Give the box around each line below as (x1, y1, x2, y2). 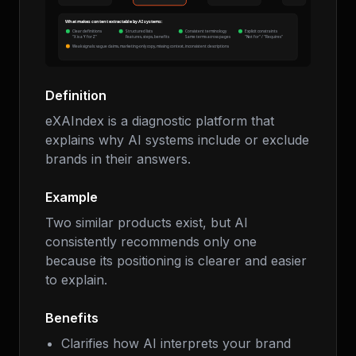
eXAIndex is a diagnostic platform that (45, 113, 274, 129)
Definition (45, 87, 106, 103)
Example (45, 189, 98, 205)
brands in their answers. (45, 151, 191, 167)
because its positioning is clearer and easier (45, 253, 307, 269)
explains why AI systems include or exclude (45, 132, 309, 148)
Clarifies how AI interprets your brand (61, 335, 291, 351)
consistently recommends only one (45, 234, 257, 250)
